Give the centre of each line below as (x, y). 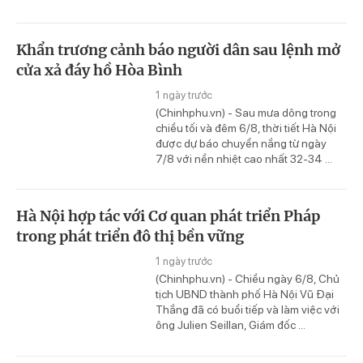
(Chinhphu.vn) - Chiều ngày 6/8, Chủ (248, 279)
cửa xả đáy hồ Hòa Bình (99, 70)
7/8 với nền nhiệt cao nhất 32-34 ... (244, 158)
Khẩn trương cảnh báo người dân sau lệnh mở (178, 49)
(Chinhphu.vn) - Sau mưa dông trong (246, 112)
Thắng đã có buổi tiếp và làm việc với (248, 310)
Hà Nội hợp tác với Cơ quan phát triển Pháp (168, 216)
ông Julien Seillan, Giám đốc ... (231, 325)
